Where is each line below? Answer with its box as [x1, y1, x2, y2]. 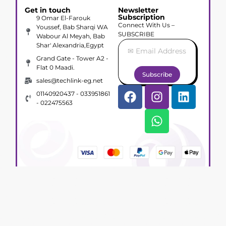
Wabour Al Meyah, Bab [36, 32, 105, 40]
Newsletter [118, 6, 158, 15]
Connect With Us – [118, 21, 175, 29]
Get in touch [25, 6, 71, 15]
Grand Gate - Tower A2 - [36, 54, 108, 63]
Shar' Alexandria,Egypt [36, 41, 104, 49]
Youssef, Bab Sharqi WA [36, 23, 108, 31]
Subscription [118, 13, 165, 22]
